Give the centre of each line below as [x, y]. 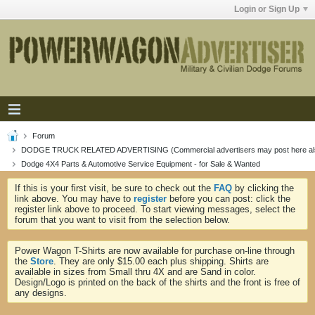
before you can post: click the [229, 199]
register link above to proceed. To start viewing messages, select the [155, 209]
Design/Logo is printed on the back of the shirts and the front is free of [157, 282]
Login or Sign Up [267, 9]
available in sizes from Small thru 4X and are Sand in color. [135, 272]
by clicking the [263, 188]
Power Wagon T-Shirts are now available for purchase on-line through [155, 251]
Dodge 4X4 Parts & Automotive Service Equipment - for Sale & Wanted [141, 164]
